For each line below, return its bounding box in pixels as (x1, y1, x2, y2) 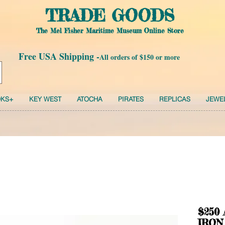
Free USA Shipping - (19, 50, 99, 63)
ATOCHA (76, 95, 102, 103)
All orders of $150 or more (99, 52, 180, 62)
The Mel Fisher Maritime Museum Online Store (36, 27, 184, 35)
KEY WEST (29, 95, 61, 103)
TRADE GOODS (45, 6, 174, 26)
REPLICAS (159, 95, 190, 103)
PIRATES (118, 95, 144, 103)
